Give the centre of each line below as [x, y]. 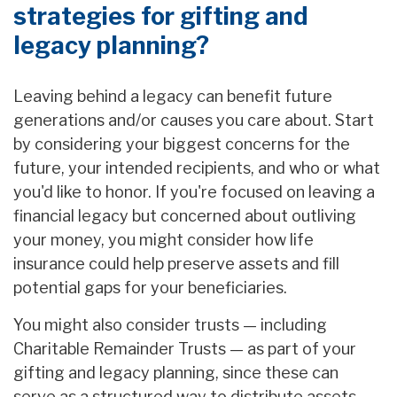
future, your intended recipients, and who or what [197, 168]
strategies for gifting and [160, 17]
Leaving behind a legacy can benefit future [173, 97]
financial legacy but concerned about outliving [185, 216]
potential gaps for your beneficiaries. [150, 288]
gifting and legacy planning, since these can [176, 373]
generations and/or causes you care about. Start [194, 121]
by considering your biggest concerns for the [182, 144]
